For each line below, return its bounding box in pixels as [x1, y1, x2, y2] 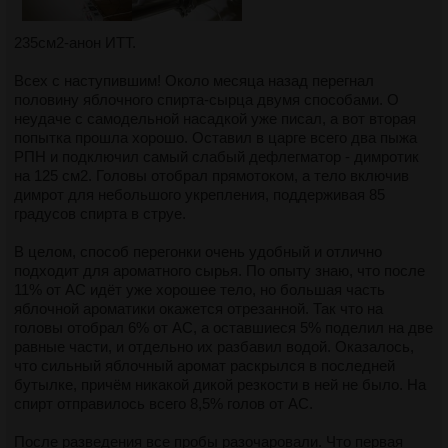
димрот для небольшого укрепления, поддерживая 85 [14, 185, 385, 203]
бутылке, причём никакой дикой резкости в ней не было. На [14, 375, 426, 393]
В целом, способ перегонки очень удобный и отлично [14, 242, 382, 260]
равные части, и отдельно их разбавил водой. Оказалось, [14, 337, 414, 355]
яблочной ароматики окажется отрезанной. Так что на [14, 299, 383, 317]
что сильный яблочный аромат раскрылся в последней [14, 356, 395, 374]
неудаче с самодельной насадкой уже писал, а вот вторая [14, 109, 416, 127]
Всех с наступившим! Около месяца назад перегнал [14, 71, 374, 89]
